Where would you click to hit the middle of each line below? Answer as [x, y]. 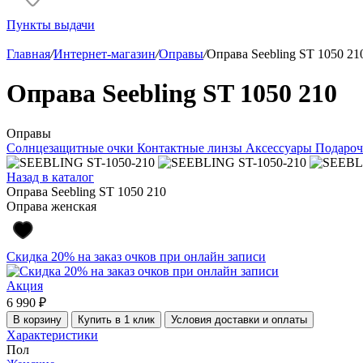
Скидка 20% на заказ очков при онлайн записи [136, 256]
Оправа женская [51, 206]
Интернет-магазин [105, 54]
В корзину [37, 319]
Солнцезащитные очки [72, 147]
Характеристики [52, 335]
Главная [28, 54]
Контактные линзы [191, 147]
